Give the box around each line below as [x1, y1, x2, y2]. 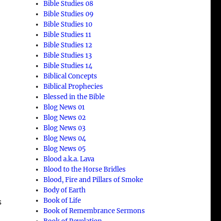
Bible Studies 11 [43, 30, 92, 39]
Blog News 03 [43, 123, 86, 132]
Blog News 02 [43, 113, 86, 122]
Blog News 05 [43, 144, 86, 153]
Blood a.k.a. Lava [43, 154, 95, 163]
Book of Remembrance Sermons [43, 206, 146, 215]
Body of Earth [43, 185, 86, 194]
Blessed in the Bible [43, 92, 105, 101]
